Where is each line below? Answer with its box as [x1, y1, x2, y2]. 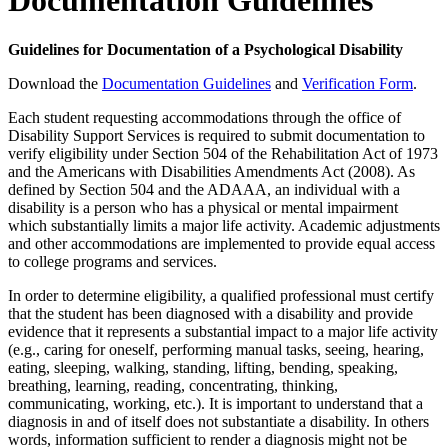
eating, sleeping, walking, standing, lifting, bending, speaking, [8, 358, 398, 376]
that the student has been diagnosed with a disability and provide [8, 304, 413, 322]
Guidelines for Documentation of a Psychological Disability [8, 40, 403, 58]
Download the [8, 74, 102, 92]
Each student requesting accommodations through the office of [8, 108, 401, 126]
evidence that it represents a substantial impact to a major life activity [8, 322, 438, 340]
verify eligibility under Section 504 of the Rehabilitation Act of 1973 [8, 144, 438, 162]
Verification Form [302, 74, 413, 92]
